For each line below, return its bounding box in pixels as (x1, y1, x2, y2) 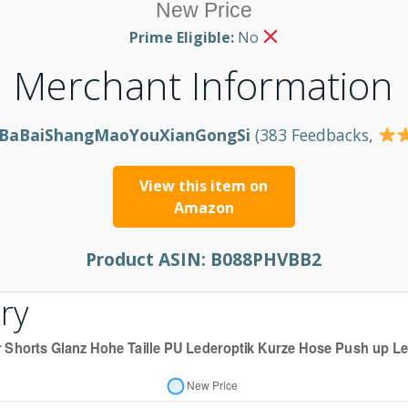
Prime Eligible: (128, 26, 234, 47)
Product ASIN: (86, 246, 207, 271)
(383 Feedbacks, (250, 123, 378, 146)
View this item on (139, 175, 269, 196)
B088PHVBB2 (206, 246, 322, 271)
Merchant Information (14, 58, 394, 111)
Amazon (173, 197, 234, 218)
